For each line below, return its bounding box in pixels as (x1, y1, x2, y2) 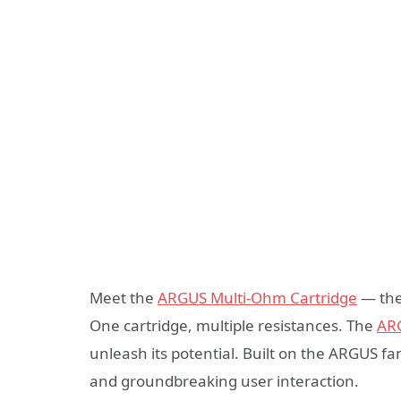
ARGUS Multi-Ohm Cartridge (158, 286, 357, 308)
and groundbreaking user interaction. (90, 370, 359, 391)
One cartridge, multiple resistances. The (90, 314, 377, 336)
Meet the (90, 286, 158, 308)
